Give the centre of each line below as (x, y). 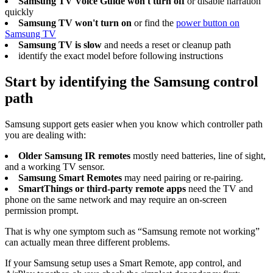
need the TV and (219, 189)
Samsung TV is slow (60, 45)
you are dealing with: (45, 135)
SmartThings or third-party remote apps (102, 189)
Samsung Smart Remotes (70, 178)
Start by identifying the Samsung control (132, 82)
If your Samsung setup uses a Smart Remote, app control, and (123, 263)
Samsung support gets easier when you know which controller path (134, 124)
